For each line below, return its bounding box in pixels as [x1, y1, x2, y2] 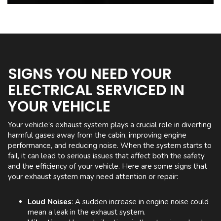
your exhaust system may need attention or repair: [8, 172, 178, 182]
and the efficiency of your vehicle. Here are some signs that [8, 161, 207, 172]
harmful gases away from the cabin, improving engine [8, 130, 186, 141]
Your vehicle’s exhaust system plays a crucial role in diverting [8, 120, 211, 130]
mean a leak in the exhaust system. [28, 207, 146, 218]
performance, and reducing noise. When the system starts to [8, 141, 212, 151]
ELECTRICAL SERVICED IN [8, 80, 184, 101]
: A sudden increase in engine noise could [72, 197, 209, 207]
